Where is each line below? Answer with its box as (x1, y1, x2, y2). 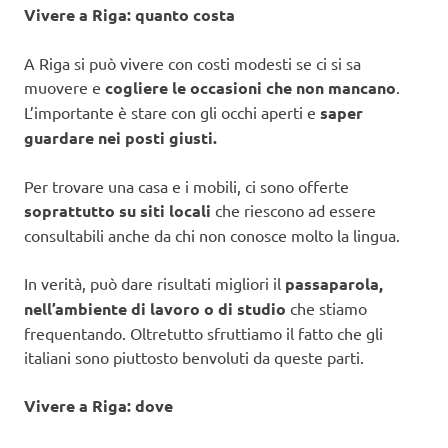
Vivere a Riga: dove (24, 395, 173, 417)
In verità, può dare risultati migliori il (24, 273, 285, 294)
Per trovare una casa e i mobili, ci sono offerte (24, 176, 349, 197)
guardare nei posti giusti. (24, 127, 217, 149)
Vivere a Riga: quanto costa (24, 4, 235, 26)
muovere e (24, 77, 105, 98)
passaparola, (285, 273, 383, 295)
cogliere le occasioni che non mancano (105, 77, 396, 99)
